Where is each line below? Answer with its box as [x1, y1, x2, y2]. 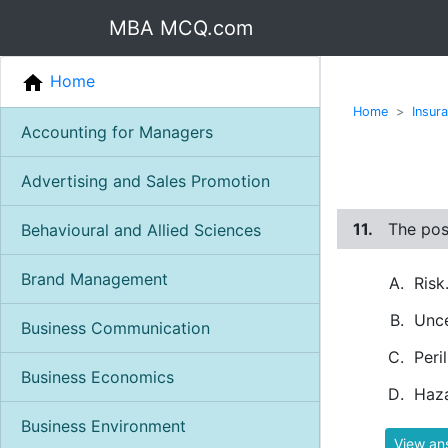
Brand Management [21, 268, 168, 289]
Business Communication [21, 317, 210, 338]
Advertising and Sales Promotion [21, 170, 270, 191]
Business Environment [21, 415, 186, 436]
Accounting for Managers [21, 121, 213, 142]
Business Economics [21, 366, 174, 387]
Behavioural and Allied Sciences [21, 219, 261, 240]
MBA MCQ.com [109, 16, 253, 40]
